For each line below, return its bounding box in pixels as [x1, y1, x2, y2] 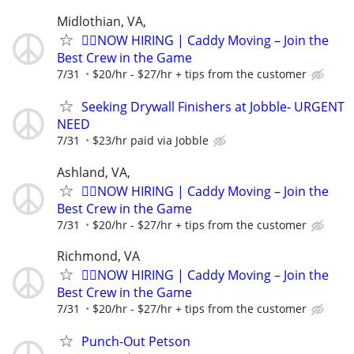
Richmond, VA [57, 247, 140, 265]
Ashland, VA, [57, 163, 130, 181]
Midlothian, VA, [57, 13, 146, 31]
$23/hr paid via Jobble [92, 133, 209, 149]
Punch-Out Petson [81, 332, 190, 350]
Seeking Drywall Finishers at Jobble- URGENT [81, 98, 345, 116]
